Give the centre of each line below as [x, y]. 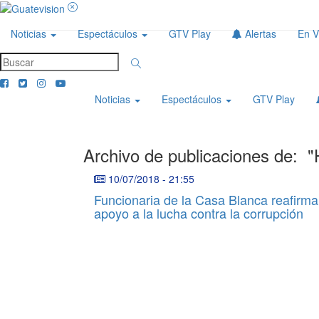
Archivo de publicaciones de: [195, 155]
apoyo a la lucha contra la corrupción [199, 213]
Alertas [259, 34]
